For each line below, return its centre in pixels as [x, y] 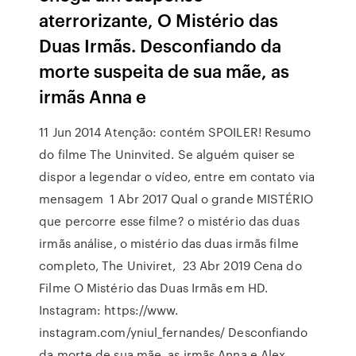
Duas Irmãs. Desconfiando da [161, 45]
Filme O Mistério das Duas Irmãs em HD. [154, 288]
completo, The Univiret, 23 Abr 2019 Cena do [170, 265]
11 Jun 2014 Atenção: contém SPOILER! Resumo [175, 132]
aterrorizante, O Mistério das [159, 19]
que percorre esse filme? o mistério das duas [169, 221]
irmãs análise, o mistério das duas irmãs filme [169, 243]
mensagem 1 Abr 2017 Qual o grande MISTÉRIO [176, 199]
